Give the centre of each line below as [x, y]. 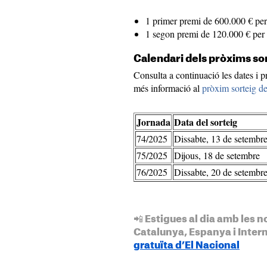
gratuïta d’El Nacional [187, 246]
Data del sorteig [206, 122]
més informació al [168, 88]
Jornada [153, 122]
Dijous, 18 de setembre [217, 155]
